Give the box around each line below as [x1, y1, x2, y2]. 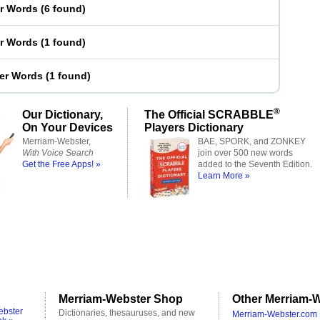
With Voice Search [22, 148, 94, 158]
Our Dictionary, [22, 108, 103, 121]
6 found [44, 3, 82, 14]
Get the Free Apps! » [22, 159, 101, 169]
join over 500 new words [198, 148, 293, 158]
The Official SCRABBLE [144, 108, 274, 121]
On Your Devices [22, 121, 113, 134]
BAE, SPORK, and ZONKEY [198, 136, 306, 146]
